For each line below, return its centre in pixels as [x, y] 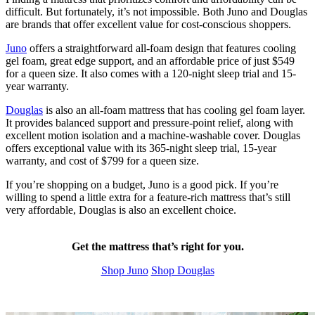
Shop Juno [124, 270]
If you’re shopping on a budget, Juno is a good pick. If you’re [142, 184]
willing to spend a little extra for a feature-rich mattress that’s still [148, 197]
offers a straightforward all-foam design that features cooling [161, 48]
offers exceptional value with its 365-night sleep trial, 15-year [141, 148]
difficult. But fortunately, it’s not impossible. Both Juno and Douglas [156, 11]
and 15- [278, 73]
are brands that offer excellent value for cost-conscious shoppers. [148, 24]
